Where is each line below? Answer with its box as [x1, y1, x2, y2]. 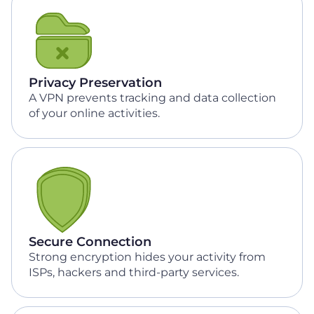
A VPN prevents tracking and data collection [29, 91, 276, 104]
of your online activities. [29, 107, 160, 120]
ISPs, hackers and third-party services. [29, 266, 239, 279]
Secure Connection [29, 234, 151, 250]
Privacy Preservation [29, 75, 162, 90]
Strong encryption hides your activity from [29, 250, 266, 264]
